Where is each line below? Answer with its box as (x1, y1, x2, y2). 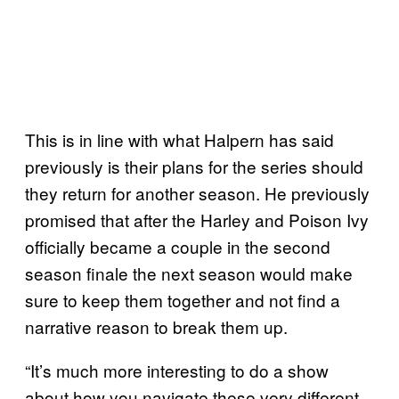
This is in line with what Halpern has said (25, 126, 334, 151)
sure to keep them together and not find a (25, 287, 340, 312)
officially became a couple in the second (25, 233, 330, 258)
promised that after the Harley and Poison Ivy (25, 207, 369, 232)
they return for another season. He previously (25, 180, 370, 205)
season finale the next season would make (25, 260, 353, 285)
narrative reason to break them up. (25, 313, 288, 338)
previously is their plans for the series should (25, 153, 363, 178)
